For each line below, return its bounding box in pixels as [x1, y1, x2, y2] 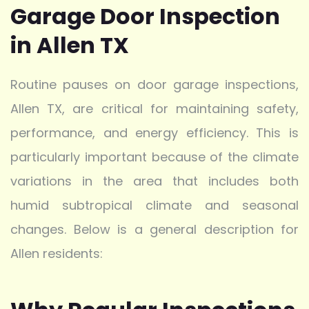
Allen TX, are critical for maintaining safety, [10, 99, 299, 117]
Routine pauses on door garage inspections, [10, 75, 299, 93]
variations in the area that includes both [10, 172, 299, 190]
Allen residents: [10, 244, 103, 262]
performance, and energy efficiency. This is [10, 123, 299, 141]
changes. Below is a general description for [10, 220, 299, 238]
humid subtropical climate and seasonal [10, 196, 299, 214]
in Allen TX [10, 29, 129, 61]
